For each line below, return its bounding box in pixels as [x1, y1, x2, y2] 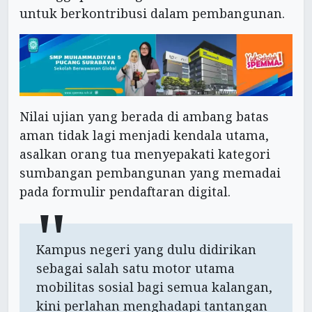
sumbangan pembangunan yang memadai [19, 164, 281, 182]
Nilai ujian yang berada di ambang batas [19, 108, 269, 125]
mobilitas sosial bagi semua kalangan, [36, 279, 272, 296]
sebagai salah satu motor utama [36, 260, 235, 277]
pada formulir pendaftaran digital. [19, 183, 231, 201]
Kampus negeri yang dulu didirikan [36, 241, 256, 258]
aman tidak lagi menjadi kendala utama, [19, 127, 269, 144]
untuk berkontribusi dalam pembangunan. [19, 4, 285, 22]
